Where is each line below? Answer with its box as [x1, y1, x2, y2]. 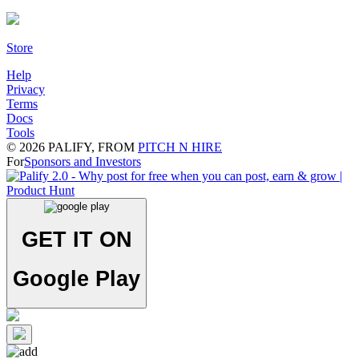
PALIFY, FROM [45, 140, 135, 154]
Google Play [13, 266, 140, 291]
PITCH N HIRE [138, 140, 222, 154]
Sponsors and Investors [24, 155, 141, 168]
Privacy [6, 83, 45, 96]
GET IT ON [21, 227, 132, 252]
